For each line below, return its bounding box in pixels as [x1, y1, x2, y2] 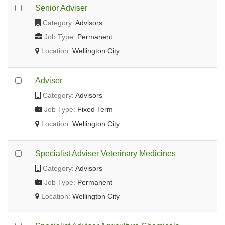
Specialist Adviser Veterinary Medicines [35, 149, 176, 158]
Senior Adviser [35, 4, 87, 13]
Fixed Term [75, 105, 113, 114]
